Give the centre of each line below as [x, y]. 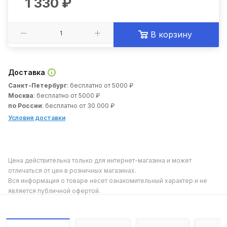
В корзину [171, 35]
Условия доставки [37, 118]
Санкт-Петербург [37, 86]
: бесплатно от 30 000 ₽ [78, 106]
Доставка [28, 72]
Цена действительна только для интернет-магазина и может [100, 161]
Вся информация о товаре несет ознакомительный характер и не [108, 181]
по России [25, 106]
